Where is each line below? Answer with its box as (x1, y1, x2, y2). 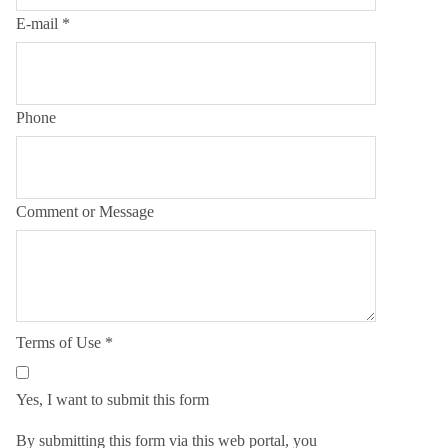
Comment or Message (16, 203, 154, 220)
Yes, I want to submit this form (16, 391, 209, 408)
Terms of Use (16, 334, 105, 351)
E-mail (16, 15, 62, 32)
